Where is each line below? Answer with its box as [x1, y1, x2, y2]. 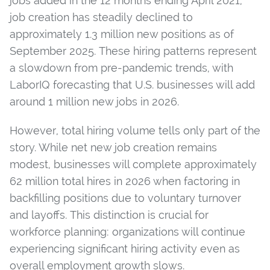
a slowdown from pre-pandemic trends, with [10, 61, 233, 74]
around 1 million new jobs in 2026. [10, 95, 179, 108]
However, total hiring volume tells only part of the [10, 124, 260, 137]
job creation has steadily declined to [10, 10, 193, 24]
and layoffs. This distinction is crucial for [10, 208, 209, 221]
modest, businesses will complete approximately [10, 157, 257, 171]
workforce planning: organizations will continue [10, 225, 245, 238]
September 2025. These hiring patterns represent [10, 44, 257, 57]
